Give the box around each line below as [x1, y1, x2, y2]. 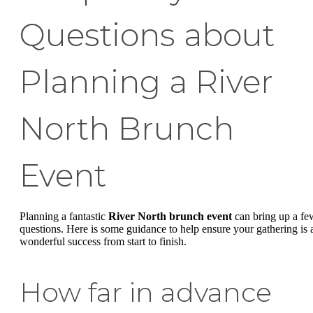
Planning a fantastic [20, 210, 108, 223]
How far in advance [20, 276, 272, 310]
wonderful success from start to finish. [20, 235, 187, 248]
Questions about [20, 16, 275, 54]
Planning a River [20, 63, 273, 101]
